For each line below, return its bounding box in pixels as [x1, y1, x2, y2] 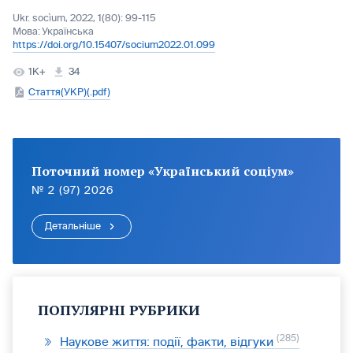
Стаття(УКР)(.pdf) [28, 87, 110, 98]
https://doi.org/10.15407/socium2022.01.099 [13, 39, 215, 50]
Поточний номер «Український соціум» [32, 162, 294, 180]
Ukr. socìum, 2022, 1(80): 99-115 [13, 13, 156, 24]
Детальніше [45, 221, 101, 232]
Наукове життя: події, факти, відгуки [60, 335, 277, 348]
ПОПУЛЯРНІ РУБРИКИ [38, 300, 200, 319]
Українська [42, 26, 94, 37]
